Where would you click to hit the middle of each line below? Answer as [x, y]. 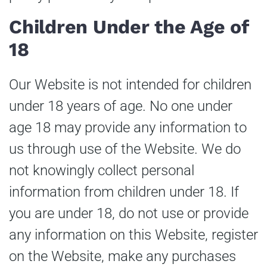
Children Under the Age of [129, 27]
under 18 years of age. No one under [121, 106]
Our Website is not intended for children [130, 84]
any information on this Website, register [133, 235]
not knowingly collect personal [102, 170]
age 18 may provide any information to [128, 127]
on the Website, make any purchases [122, 256]
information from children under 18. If [124, 192]
